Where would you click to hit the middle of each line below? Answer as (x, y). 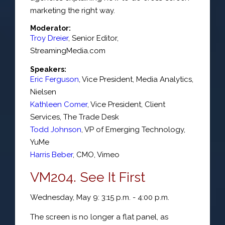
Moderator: (50, 28)
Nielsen (43, 92)
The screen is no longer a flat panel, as (99, 217)
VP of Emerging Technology (134, 129)
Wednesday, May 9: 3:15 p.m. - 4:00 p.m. (100, 197)
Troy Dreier (49, 38)
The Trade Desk (91, 117)
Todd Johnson (56, 129)
